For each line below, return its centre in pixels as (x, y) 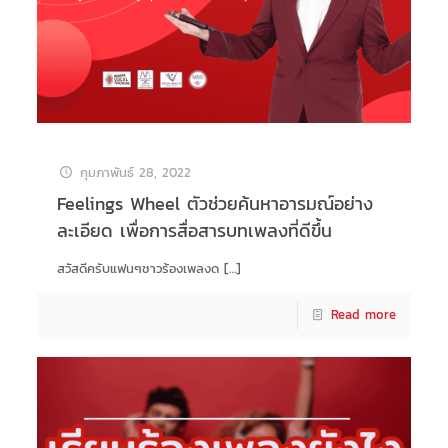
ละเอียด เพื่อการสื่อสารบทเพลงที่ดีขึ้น (194, 230)
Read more (364, 314)
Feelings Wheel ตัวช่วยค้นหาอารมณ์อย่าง (214, 203)
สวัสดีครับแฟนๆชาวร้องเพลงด (137, 268)
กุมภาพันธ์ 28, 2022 (135, 172)
